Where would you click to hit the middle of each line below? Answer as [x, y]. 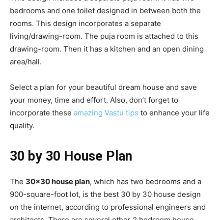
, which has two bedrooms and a [146, 182]
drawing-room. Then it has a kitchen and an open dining [107, 49]
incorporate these [42, 113]
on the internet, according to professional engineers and [108, 207]
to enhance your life [174, 113]
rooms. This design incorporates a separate [85, 24]
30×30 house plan [58, 182]
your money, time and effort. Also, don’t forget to [94, 100]
